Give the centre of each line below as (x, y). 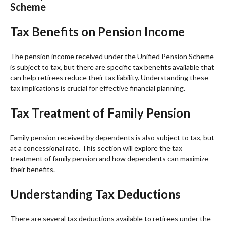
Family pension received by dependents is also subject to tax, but (112, 137)
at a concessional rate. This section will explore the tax (96, 148)
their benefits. (33, 169)
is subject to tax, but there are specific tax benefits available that (112, 67)
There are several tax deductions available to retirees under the (110, 218)
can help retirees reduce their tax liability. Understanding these (109, 77)
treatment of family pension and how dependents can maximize (109, 158)
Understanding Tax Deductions (95, 194)
